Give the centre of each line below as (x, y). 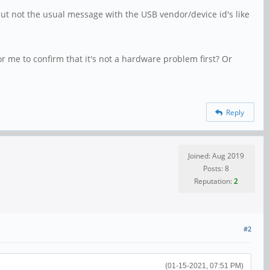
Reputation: (214, 181)
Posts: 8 (216, 169)
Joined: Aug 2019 (216, 156)
